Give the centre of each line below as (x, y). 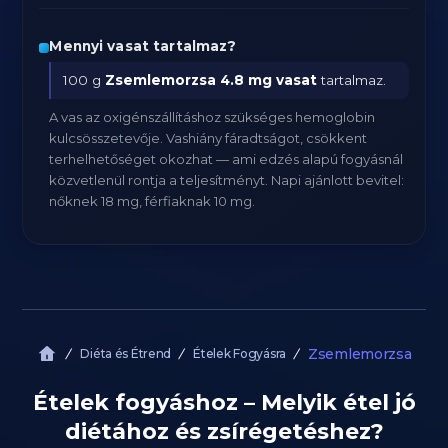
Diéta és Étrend (126, 353)
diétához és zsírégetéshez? (224, 431)
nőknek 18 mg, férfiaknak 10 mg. (152, 201)
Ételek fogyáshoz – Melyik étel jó (224, 402)
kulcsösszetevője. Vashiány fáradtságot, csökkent (208, 138)
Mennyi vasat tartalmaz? (143, 46)
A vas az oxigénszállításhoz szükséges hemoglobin (212, 117)
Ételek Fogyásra (239, 353)
